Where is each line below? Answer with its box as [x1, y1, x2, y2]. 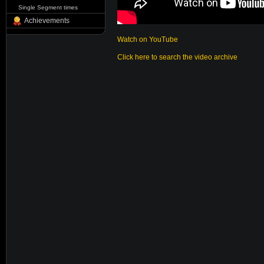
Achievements [24, 16, 70, 25]
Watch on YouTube [117, 35, 178, 44]
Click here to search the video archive [117, 53, 237, 61]
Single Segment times [18, 4, 78, 11]
